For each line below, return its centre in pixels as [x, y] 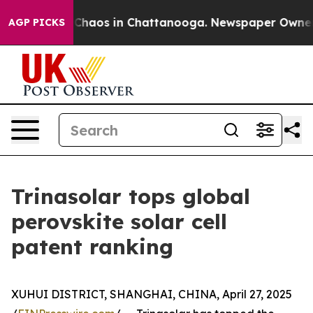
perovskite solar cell [119, 221]
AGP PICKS [37, 22]
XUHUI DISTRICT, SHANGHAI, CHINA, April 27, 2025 [152, 294]
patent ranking [92, 247]
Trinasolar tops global [131, 196]
